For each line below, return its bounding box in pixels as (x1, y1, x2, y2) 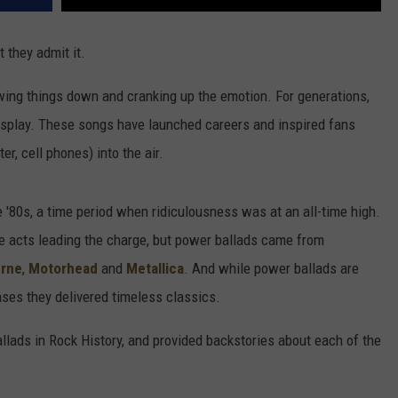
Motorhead (28, 259, 98, 278)
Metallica (126, 259, 184, 278)
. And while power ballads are (184, 259, 359, 278)
